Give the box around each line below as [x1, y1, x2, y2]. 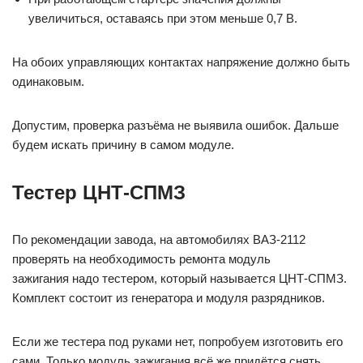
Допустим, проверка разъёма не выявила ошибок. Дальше [12, 118, 339, 133]
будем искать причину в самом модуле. [12, 138, 234, 152]
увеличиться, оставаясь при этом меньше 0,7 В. [28, 11, 297, 26]
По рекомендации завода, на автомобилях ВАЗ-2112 [12, 233, 305, 247]
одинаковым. [12, 75, 84, 89]
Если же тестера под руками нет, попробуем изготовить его [12, 335, 343, 349]
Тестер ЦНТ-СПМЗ [12, 181, 186, 204]
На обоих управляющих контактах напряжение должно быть [12, 55, 350, 70]
